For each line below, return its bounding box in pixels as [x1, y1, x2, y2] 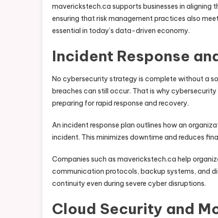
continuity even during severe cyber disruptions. [52, 179, 206, 188]
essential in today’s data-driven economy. [52, 26, 190, 35]
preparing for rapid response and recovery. [52, 99, 189, 108]
